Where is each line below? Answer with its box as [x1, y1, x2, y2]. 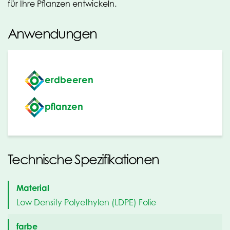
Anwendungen [8, 26, 97, 42]
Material [16, 183, 49, 194]
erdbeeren [45, 73, 93, 85]
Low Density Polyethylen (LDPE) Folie [16, 197, 156, 207]
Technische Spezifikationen [8, 151, 159, 168]
